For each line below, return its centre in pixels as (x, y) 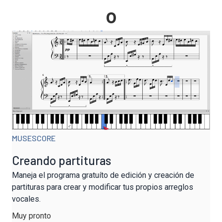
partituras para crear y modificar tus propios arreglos (103, 187)
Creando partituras (61, 160)
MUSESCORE (34, 138)
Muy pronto (31, 216)
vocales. (26, 199)
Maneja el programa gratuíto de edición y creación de (103, 175)
